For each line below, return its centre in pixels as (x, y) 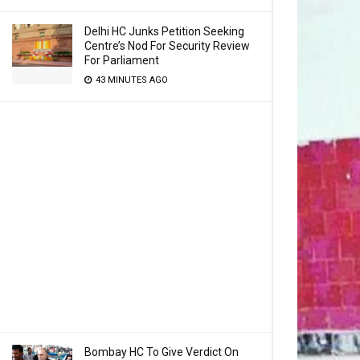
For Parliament (122, 60)
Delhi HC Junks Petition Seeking (164, 31)
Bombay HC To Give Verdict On (162, 352)
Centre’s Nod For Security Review (167, 46)
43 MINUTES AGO (131, 80)
